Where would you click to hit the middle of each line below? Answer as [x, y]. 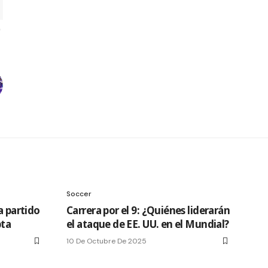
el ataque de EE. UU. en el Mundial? [148, 224]
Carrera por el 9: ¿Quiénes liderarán [148, 210]
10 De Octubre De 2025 [106, 241]
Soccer [79, 194]
